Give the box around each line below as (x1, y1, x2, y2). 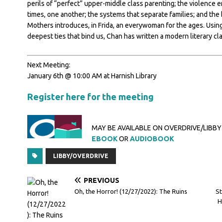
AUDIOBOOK (129, 135, 174, 143)
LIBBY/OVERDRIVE (53, 153, 109, 159)
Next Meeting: (27, 61, 70, 69)
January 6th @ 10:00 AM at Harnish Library (27, 72, 157, 80)
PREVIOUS (83, 176, 119, 184)
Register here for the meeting (27, 92, 154, 102)
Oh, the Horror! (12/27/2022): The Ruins (74, 188, 187, 195)
